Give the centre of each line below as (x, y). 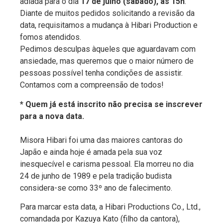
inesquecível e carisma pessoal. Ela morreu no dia (107, 164)
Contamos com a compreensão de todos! (92, 85)
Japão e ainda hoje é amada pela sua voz (91, 152)
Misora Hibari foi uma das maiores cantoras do (101, 140)
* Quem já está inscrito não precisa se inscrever (111, 104)
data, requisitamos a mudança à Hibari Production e (109, 25)
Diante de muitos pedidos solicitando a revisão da (107, 13)
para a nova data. (52, 116)
